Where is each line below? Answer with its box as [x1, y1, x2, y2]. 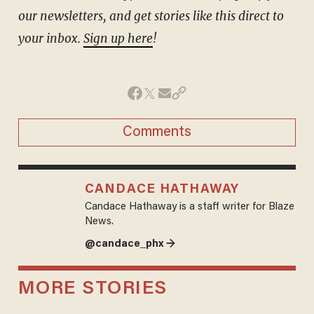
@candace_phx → [84, 238, 175, 250]
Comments [123, 125, 191, 139]
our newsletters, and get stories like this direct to [18, 8, 284, 24]
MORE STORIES [18, 279, 168, 299]
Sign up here [83, 30, 153, 46]
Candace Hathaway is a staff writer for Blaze [84, 201, 294, 212]
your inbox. [18, 30, 83, 46]
